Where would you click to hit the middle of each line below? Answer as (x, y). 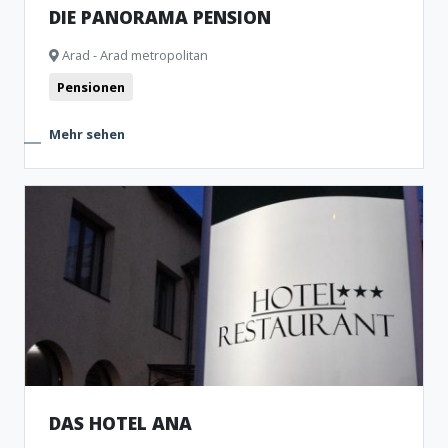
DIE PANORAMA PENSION (160, 17)
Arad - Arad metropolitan (133, 55)
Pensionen (91, 87)
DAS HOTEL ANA (120, 423)
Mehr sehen (87, 134)
